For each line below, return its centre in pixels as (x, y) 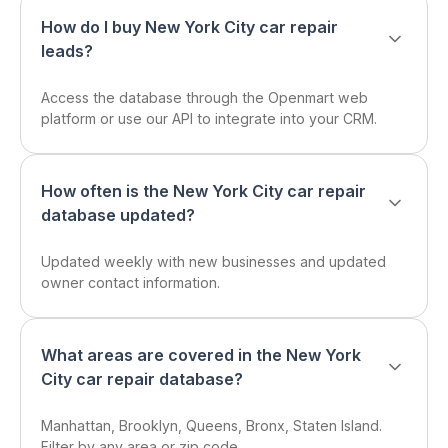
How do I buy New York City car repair (189, 27)
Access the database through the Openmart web (204, 97)
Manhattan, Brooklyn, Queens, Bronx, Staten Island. (211, 425)
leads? (67, 51)
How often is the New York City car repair (203, 191)
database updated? (118, 215)
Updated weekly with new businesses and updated (213, 261)
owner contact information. (130, 282)
